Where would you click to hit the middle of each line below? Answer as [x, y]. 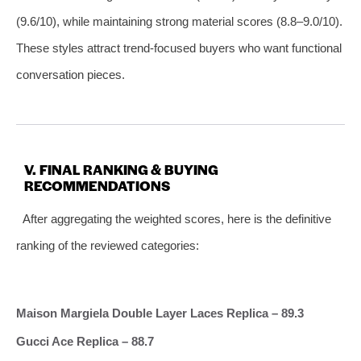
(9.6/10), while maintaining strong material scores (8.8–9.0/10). [179, 21]
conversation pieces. [71, 74]
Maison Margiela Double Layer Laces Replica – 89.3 [160, 313]
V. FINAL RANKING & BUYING [121, 169]
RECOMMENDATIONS [97, 185]
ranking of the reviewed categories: [108, 245]
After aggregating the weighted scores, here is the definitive [176, 218]
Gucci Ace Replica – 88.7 [85, 341]
